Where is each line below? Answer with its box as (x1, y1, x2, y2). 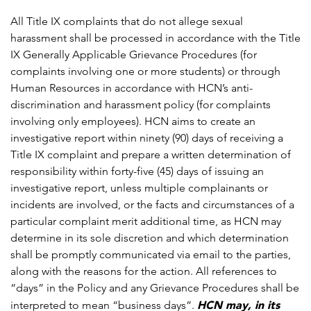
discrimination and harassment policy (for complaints (10, 98, 271, 112)
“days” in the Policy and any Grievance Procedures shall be (10, 281, 299, 295)
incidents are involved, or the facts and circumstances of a (10, 198, 294, 212)
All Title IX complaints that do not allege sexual (10, 15, 243, 28)
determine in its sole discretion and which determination (10, 231, 289, 245)
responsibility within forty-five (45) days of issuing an (10, 165, 264, 178)
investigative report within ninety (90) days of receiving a (10, 131, 283, 145)
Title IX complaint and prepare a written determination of (10, 148, 291, 162)
